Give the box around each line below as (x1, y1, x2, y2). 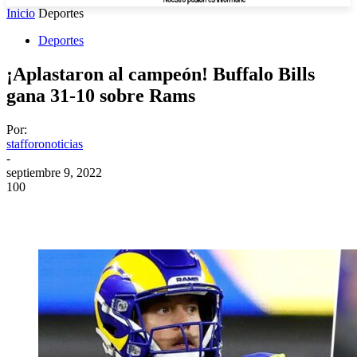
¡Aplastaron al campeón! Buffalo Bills (6, 63, 315, 84)
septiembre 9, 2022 (6, 165, 102, 179)
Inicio (6, 6, 35, 20)
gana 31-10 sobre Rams (6, 84, 195, 106)
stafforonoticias (6, 136, 83, 151)
